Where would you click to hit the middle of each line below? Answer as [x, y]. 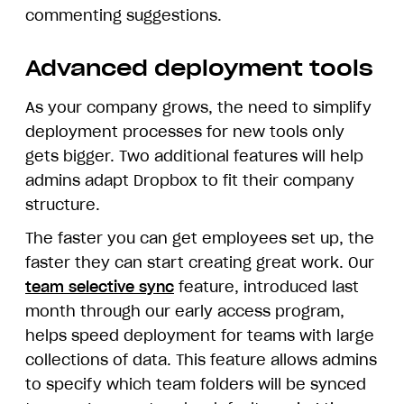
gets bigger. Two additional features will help [194, 156]
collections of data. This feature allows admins [201, 360]
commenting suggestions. [124, 16]
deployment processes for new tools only [185, 132]
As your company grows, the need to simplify [198, 108]
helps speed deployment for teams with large [200, 336]
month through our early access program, [185, 312]
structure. [63, 205]
